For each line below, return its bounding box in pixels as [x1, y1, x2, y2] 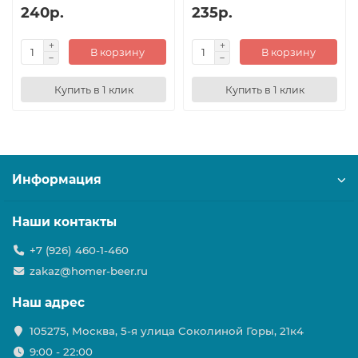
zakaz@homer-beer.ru [29, 265, 148, 278]
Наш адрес [12, 295, 85, 311]
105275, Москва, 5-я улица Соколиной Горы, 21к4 [29, 324, 304, 338]
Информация [12, 172, 101, 188]
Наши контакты [12, 214, 117, 230]
